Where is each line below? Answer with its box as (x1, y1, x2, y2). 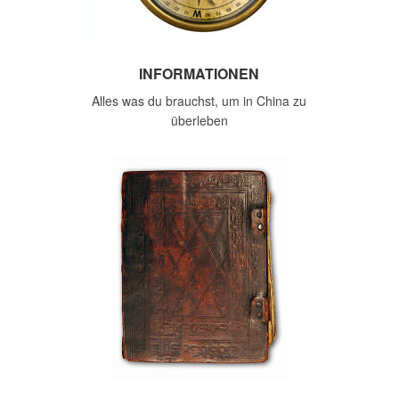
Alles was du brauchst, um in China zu (92, 92, 307, 110)
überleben (170, 111, 228, 129)
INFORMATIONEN (139, 63, 260, 84)
